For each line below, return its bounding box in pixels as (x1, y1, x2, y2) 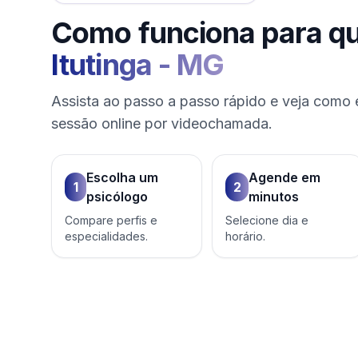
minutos (249, 188, 300, 205)
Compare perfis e (65, 213, 157, 227)
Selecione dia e (225, 213, 309, 227)
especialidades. (65, 229, 148, 243)
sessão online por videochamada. (51, 114, 272, 132)
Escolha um (86, 169, 159, 185)
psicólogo (86, 188, 149, 205)
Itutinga (51, 46, 152, 82)
